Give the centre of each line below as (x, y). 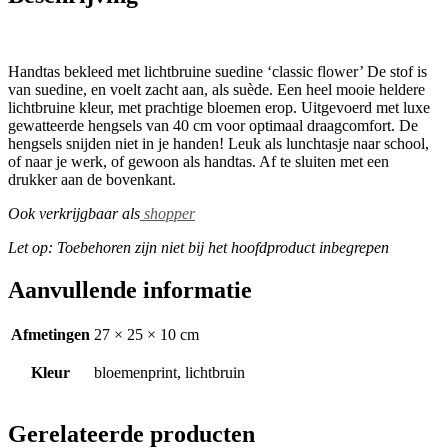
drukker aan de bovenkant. (92, 179)
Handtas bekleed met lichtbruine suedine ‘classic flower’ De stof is (217, 71)
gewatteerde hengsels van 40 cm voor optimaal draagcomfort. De (213, 125)
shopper (167, 213)
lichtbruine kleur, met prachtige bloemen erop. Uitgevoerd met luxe (219, 107)
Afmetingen (50, 335)
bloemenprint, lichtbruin (169, 373)
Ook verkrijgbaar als (74, 213)
